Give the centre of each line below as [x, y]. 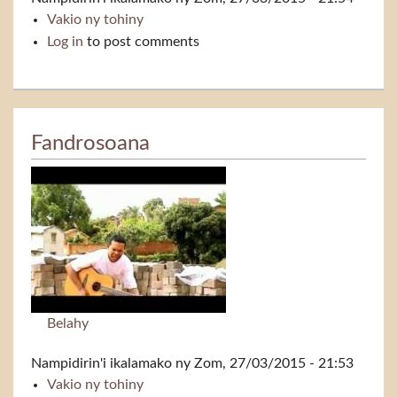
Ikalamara [173, 20]
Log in [65, 42]
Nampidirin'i [70, 363]
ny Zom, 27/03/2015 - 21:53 [263, 363]
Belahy [67, 323]
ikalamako [141, 363]
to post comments [141, 42]
